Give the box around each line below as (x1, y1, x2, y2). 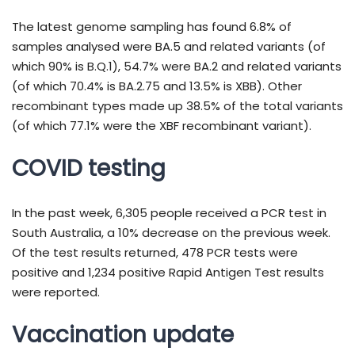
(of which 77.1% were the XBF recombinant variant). (12, 117, 311, 135)
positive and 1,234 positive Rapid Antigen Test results (12, 264, 324, 281)
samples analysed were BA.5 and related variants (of (12, 38, 326, 55)
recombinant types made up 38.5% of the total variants (12, 97, 343, 115)
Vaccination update (12, 319, 234, 351)
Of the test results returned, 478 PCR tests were (12, 244, 298, 261)
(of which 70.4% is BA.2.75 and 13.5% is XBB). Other (12, 78, 302, 95)
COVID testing (12, 153, 166, 185)
